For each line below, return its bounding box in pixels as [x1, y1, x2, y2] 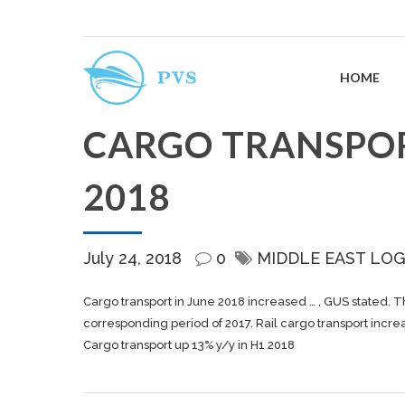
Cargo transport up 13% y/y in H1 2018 [83, 338, 295, 352]
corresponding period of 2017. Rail [83, 316, 280, 330]
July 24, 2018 [83, 249, 186, 268]
